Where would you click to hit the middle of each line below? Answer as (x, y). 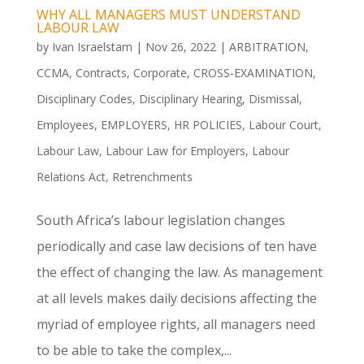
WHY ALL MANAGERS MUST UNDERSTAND (168, 15)
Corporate (160, 73)
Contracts (101, 73)
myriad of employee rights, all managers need (175, 325)
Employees (65, 125)
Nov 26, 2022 (180, 47)
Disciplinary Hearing (190, 99)
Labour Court (283, 125)
